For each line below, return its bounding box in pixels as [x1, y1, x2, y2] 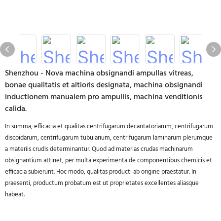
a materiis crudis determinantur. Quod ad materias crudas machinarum [5, 144, 193, 154]
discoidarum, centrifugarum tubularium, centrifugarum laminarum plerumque [5, 133, 213, 143]
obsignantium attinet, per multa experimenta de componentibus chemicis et [5, 155, 212, 166]
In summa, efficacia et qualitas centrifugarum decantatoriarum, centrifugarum [5, 121, 213, 132]
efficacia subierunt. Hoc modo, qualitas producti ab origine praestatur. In [5, 167, 196, 177]
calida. [5, 103, 27, 115]
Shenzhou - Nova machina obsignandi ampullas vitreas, [5, 67, 193, 80]
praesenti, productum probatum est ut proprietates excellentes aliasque [5, 178, 199, 188]
